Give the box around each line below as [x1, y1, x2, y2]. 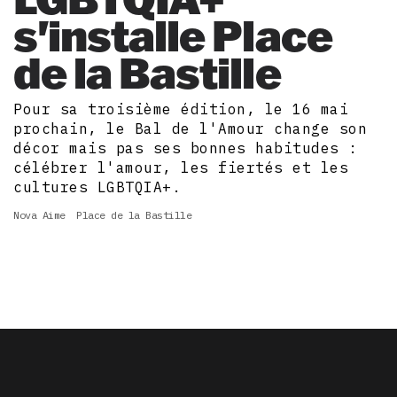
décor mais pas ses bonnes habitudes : [13, 139, 358, 157]
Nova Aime [13, 208, 66, 222]
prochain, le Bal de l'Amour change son [13, 120, 367, 137]
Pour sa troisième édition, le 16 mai [13, 100, 348, 118]
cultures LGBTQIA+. [13, 178, 181, 196]
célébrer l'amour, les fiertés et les [13, 159, 348, 176]
